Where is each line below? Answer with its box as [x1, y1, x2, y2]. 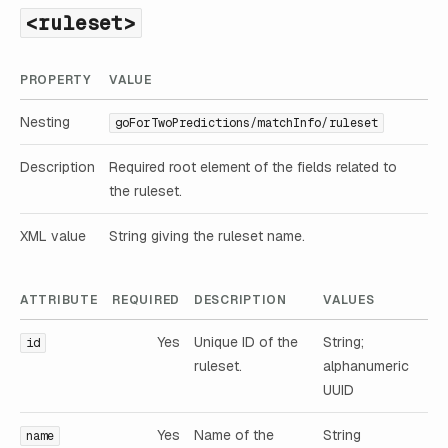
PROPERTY [20, 71, 91, 88]
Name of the [194, 426, 274, 445]
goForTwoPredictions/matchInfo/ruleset [115, 114, 379, 131]
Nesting [20, 112, 70, 131]
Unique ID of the [194, 333, 298, 352]
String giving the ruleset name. [109, 226, 305, 245]
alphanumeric [323, 357, 409, 376]
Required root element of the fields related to [109, 157, 397, 176]
